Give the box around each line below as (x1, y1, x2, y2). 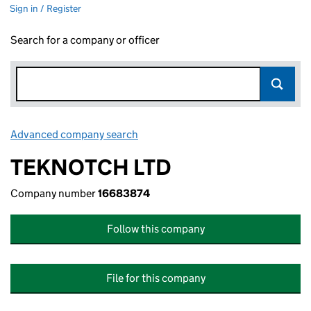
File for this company (106, 271, 205, 285)
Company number (10, 187, 98, 200)
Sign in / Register (10, 2, 81, 15)
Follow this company (106, 222, 205, 235)
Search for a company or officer (10, 33, 160, 47)
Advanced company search (10, 128, 138, 141)
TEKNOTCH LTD (10, 153, 171, 181)
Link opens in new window (140, 128, 263, 141)
